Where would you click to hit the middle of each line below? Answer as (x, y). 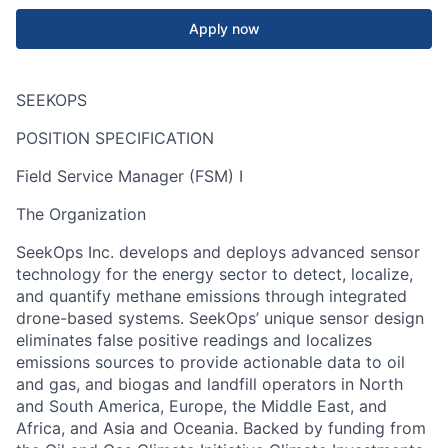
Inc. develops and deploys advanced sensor (251, 252)
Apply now (224, 28)
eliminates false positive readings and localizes (194, 340)
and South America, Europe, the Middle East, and (201, 406)
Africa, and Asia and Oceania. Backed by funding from (221, 428)
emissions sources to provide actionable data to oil (210, 362)
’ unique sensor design (340, 318)
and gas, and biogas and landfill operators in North (209, 384)
